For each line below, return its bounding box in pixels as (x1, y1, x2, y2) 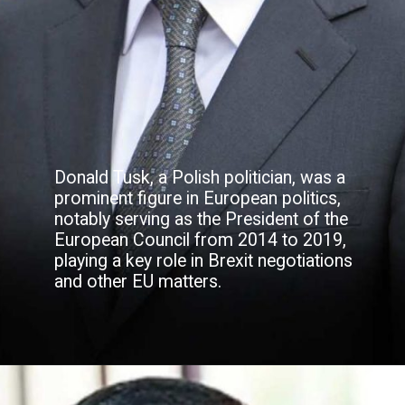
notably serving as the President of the (53, 208, 348, 230)
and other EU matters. (53, 270, 221, 292)
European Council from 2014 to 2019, (53, 229, 346, 250)
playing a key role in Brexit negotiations (53, 250, 353, 271)
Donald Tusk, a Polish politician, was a (53, 166, 345, 188)
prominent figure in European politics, (53, 187, 341, 209)
